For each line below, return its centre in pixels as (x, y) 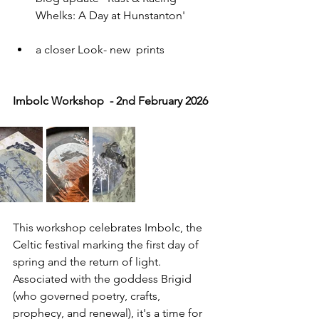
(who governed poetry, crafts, (88, 296)
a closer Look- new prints (100, 49)
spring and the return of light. (88, 262)
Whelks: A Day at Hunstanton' (110, 15)
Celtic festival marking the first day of (107, 245)
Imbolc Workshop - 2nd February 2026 (112, 100)
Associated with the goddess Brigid (104, 279)
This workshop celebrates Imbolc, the (109, 228)
